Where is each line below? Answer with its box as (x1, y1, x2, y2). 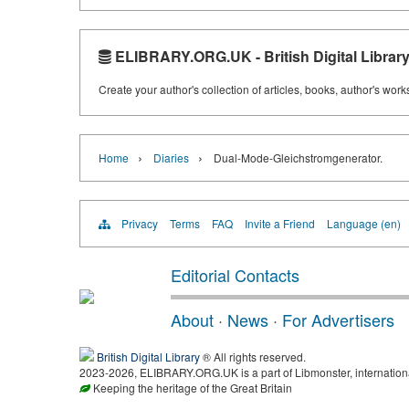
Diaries (153, 150, 189, 166)
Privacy (121, 215, 158, 232)
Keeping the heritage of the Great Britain (90, 380, 292, 396)
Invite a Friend (245, 215, 315, 232)
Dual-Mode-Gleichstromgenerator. (214, 150, 383, 166)
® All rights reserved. (200, 349, 306, 365)
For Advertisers (282, 308, 394, 332)
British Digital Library (97, 349, 200, 365)
